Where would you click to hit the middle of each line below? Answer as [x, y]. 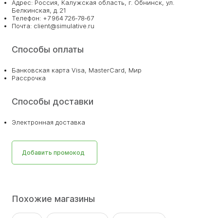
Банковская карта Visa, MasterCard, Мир [77, 70]
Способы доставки [53, 101]
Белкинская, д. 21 [39, 10]
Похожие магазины [53, 199]
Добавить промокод [53, 153]
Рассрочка [29, 78]
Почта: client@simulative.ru [53, 26]
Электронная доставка [48, 122]
